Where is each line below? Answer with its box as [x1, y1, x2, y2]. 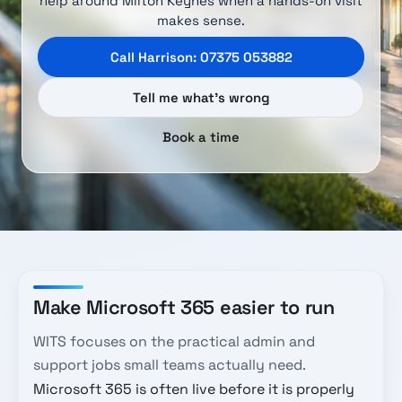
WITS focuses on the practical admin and [33, 332, 315, 352]
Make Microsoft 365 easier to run [33, 294, 335, 319]
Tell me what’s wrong [132, 88, 270, 106]
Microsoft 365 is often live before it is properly [33, 380, 354, 399]
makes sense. [157, 12, 245, 30]
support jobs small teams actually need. [33, 355, 306, 375]
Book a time [162, 128, 240, 146]
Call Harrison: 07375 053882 [109, 48, 293, 66]
